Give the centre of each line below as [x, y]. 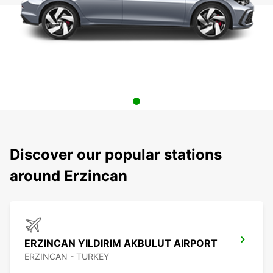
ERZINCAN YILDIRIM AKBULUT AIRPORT [121, 243]
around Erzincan [69, 176]
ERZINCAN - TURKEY [67, 257]
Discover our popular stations [116, 155]
